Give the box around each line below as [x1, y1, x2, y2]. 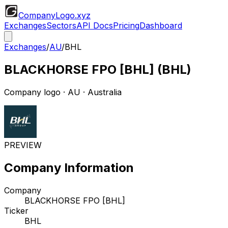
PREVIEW [4, 139, 42, 150]
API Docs [76, 20, 113, 31]
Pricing [113, 20, 139, 31]
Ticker [4, 205, 28, 216]
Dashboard [139, 20, 182, 31]
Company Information [4, 160, 134, 175]
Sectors [46, 20, 76, 31]
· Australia [80, 87, 122, 97]
